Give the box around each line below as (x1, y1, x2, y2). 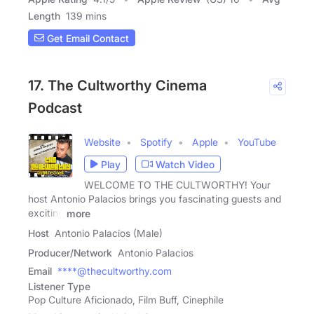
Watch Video (156, 158, 214, 170)
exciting (28, 207, 64, 219)
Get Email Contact (44, 32, 129, 44)
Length (28, 10, 60, 22)
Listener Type (28, 280, 90, 292)
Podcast (28, 100, 82, 117)
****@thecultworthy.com (57, 264, 172, 277)
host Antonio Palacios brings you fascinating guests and (28, 193, 281, 205)
